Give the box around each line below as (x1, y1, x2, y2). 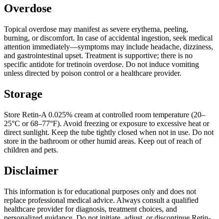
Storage (4, 87, 43, 100)
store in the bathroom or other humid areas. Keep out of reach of (4, 136, 201, 145)
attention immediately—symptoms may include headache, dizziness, (4, 42, 213, 51)
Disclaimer (4, 164, 59, 177)
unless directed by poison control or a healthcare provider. (4, 68, 181, 77)
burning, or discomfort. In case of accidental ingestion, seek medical (4, 33, 213, 42)
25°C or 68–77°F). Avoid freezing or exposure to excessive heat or (4, 119, 209, 128)
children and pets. (4, 145, 58, 154)
